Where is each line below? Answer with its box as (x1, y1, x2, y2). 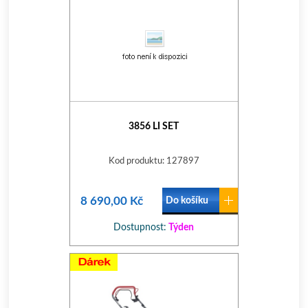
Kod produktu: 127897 (108, 157, 199, 166)
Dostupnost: (113, 223, 167, 232)
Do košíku (165, 196, 208, 206)
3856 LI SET (129, 122, 179, 131)
